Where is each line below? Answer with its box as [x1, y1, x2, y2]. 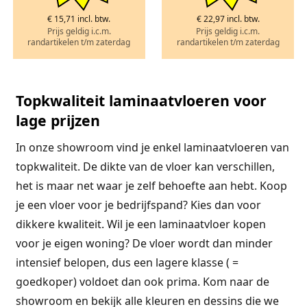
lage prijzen [15, 110, 100, 130]
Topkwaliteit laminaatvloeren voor [15, 90, 267, 110]
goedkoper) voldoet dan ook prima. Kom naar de [15, 273, 269, 289]
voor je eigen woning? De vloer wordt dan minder [15, 235, 273, 251]
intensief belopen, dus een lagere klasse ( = [15, 254, 238, 270]
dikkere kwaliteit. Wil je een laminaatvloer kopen [15, 216, 266, 232]
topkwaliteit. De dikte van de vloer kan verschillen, [15, 158, 275, 174]
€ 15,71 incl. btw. [47, 12, 111, 25]
